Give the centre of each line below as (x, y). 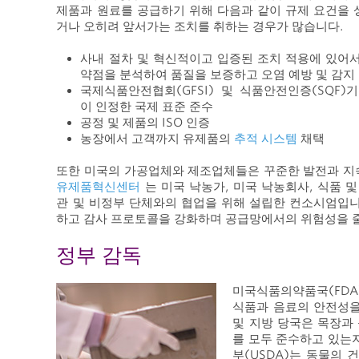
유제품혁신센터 (101, 186)
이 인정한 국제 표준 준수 (147, 106)
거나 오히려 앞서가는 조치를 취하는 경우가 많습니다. (200, 26)
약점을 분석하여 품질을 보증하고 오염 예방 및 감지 (218, 74)
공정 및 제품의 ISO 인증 (145, 122)
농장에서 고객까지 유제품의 (157, 138)
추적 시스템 (266, 138)
